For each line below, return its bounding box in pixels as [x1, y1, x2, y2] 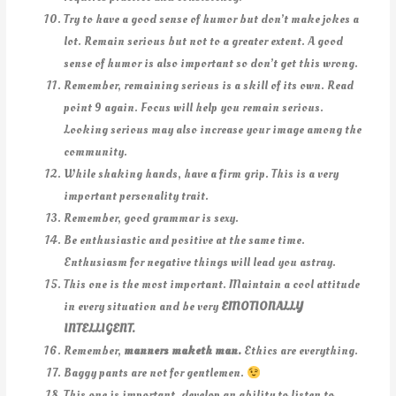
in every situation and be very [64, 298, 222, 316]
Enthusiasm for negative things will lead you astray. [64, 254, 337, 271]
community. [64, 143, 128, 161]
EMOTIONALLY [221, 298, 304, 316]
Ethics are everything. [244, 342, 359, 360]
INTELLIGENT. [64, 320, 136, 338]
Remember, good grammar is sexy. [64, 209, 240, 227]
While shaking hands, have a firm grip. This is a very [64, 165, 339, 183]
